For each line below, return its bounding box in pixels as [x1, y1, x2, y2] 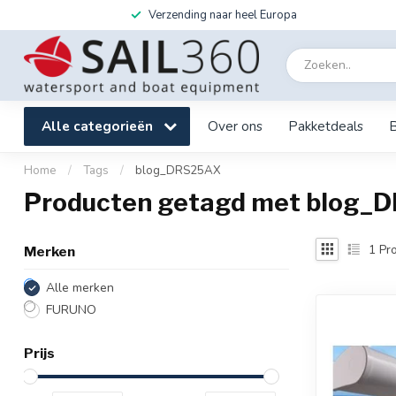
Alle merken [46, 279, 114, 296]
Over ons [208, 117, 263, 135]
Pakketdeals [288, 117, 363, 135]
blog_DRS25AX [135, 163, 221, 179]
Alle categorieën [42, 117, 156, 135]
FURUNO [46, 301, 96, 318]
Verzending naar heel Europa [148, 7, 297, 23]
